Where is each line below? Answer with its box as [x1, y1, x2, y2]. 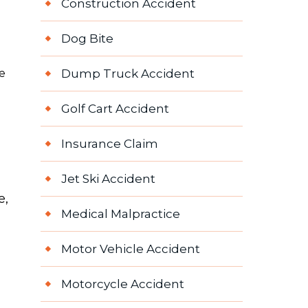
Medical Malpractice [60, 207, 180, 221]
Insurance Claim [60, 137, 158, 151]
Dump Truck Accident [60, 67, 195, 81]
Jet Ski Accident [60, 172, 155, 186]
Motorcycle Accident [60, 277, 184, 291]
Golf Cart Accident [60, 102, 169, 116]
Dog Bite [60, 32, 113, 46]
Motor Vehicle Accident [60, 242, 200, 256]
